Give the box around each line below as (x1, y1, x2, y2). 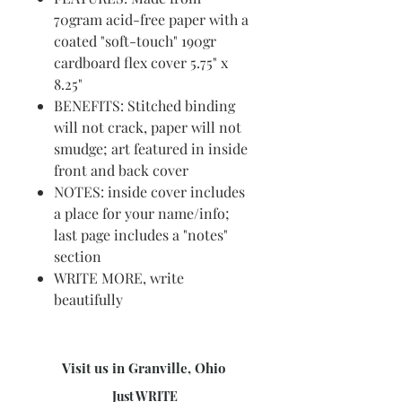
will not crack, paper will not (54, 118, 241, 137)
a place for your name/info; (54, 204, 230, 223)
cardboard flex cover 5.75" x (54, 53, 228, 73)
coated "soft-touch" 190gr (54, 31, 216, 51)
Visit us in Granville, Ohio (62, 359, 225, 378)
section (54, 247, 101, 267)
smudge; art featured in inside (54, 139, 248, 159)
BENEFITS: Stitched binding (54, 96, 235, 116)
